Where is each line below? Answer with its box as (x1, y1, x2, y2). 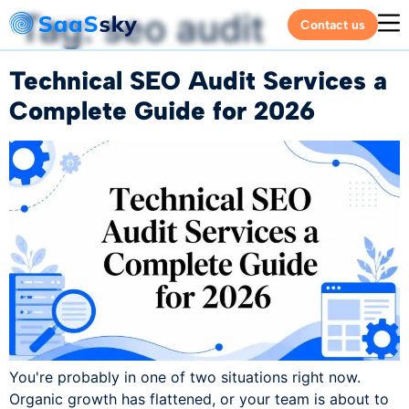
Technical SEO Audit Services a (9, 65, 387, 96)
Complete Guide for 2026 (9, 95, 315, 126)
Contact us (300, 17, 365, 33)
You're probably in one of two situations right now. (9, 367, 361, 386)
